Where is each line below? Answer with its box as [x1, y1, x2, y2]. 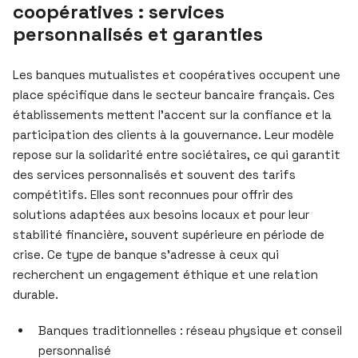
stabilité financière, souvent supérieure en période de [13, 226, 324, 242]
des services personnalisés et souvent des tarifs [13, 166, 296, 182]
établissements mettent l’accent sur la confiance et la [13, 106, 332, 122]
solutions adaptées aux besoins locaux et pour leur [13, 206, 309, 222]
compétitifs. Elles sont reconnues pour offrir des [13, 186, 293, 202]
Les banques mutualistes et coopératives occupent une [13, 66, 340, 82]
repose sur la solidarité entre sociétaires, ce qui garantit [13, 146, 340, 162]
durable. [13, 286, 58, 302]
